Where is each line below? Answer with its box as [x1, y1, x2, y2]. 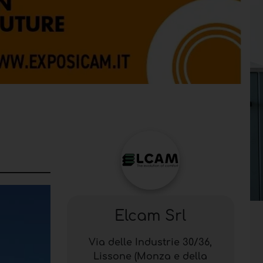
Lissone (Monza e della [93, 251, 207, 262]
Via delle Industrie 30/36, [89, 237, 212, 248]
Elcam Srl [114, 207, 186, 224]
